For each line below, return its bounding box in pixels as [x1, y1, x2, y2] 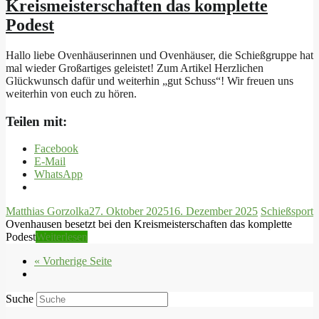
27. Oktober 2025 [89, 205, 169, 218]
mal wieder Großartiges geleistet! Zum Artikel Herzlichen [6, 61, 263, 74]
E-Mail [34, 155, 66, 168]
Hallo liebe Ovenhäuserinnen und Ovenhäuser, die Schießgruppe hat [6, 48, 313, 61]
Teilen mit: [6, 113, 67, 129]
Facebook [34, 142, 78, 155]
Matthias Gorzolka [6, 205, 89, 218]
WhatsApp [34, 168, 83, 181]
